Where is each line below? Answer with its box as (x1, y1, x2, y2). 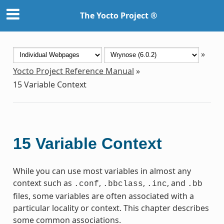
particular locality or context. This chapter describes (12, 202, 209, 213)
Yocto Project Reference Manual (12, 65, 134, 76)
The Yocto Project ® (80, 10, 157, 21)
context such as (12, 177, 74, 188)
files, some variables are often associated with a (12, 190, 194, 201)
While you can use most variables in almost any (12, 165, 191, 176)
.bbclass (102, 179, 143, 188)
